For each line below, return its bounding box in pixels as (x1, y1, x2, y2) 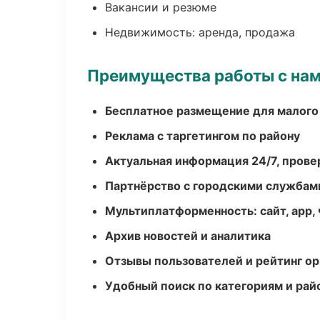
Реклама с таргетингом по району (105, 129, 300, 143)
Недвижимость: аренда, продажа (105, 25, 295, 39)
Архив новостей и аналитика (105, 229, 271, 243)
